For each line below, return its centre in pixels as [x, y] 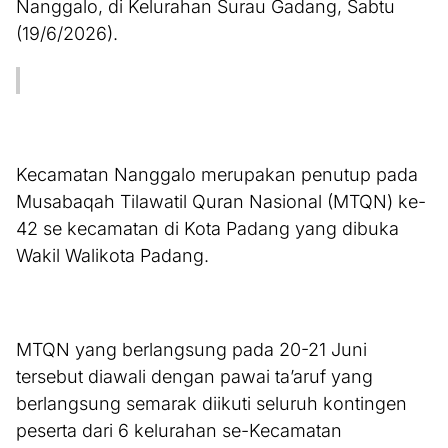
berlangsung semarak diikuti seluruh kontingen [211, 404]
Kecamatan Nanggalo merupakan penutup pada [217, 175]
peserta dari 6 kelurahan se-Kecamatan [179, 431]
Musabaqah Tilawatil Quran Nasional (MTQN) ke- [221, 202]
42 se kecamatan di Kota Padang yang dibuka [207, 229]
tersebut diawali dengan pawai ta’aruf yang [194, 377]
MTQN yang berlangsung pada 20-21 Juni [191, 350]
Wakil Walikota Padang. [112, 256]
